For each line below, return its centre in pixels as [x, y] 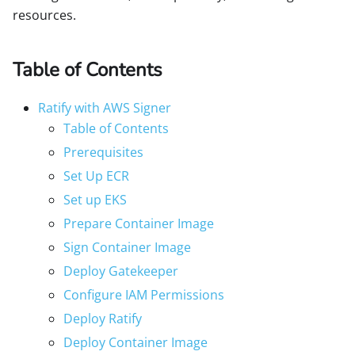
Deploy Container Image [136, 342]
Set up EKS [95, 199]
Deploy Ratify [103, 318]
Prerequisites [103, 152]
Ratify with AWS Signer [105, 107]
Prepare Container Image [139, 223]
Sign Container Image [127, 247]
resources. [44, 15]
